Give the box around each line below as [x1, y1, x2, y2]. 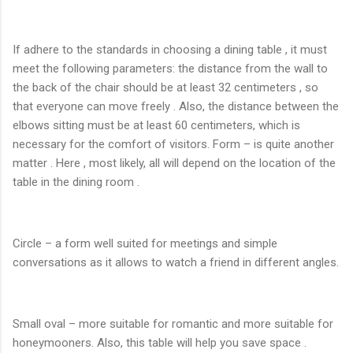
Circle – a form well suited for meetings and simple [13, 236, 277, 251]
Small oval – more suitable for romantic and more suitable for [13, 317, 333, 332]
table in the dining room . [13, 175, 139, 190]
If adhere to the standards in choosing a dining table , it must [13, 43, 327, 58]
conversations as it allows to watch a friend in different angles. [13, 255, 339, 270]
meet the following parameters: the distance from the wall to [13, 61, 328, 76]
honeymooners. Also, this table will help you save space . [13, 336, 307, 351]
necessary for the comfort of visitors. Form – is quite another [13, 137, 334, 152]
